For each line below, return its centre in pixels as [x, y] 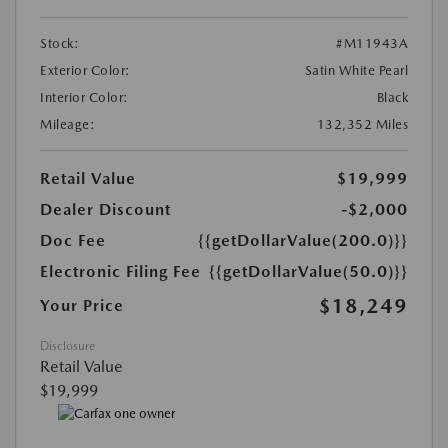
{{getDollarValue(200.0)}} [303, 240]
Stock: [59, 43]
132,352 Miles [362, 124]
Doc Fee [73, 240]
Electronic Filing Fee [120, 271]
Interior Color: [84, 97]
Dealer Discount [105, 209]
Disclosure [67, 345]
